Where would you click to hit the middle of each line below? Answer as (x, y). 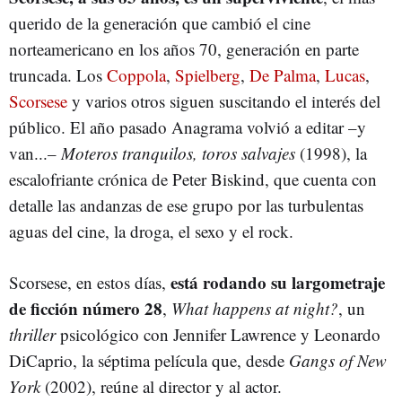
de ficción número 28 (86, 308)
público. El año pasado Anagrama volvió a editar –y (188, 127)
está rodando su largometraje (278, 282)
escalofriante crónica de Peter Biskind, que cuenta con (193, 179)
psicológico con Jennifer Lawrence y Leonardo (218, 334)
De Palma (283, 75)
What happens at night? (255, 308)
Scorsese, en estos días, (90, 282)
